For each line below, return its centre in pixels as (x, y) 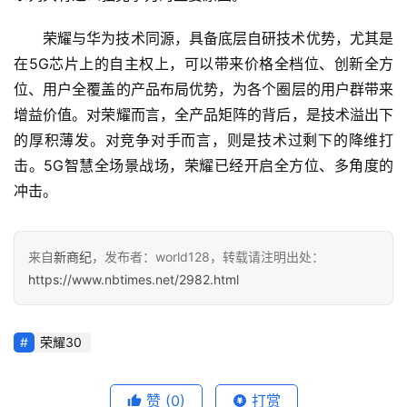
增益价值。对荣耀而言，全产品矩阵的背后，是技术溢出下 (203, 114)
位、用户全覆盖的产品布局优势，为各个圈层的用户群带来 (203, 89)
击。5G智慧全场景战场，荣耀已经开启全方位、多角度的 (203, 165)
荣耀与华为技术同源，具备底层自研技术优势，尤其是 (218, 38)
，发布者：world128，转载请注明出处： (208, 256)
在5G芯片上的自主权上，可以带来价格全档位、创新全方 (203, 63)
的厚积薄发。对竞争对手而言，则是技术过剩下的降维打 (203, 139)
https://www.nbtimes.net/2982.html (134, 279)
